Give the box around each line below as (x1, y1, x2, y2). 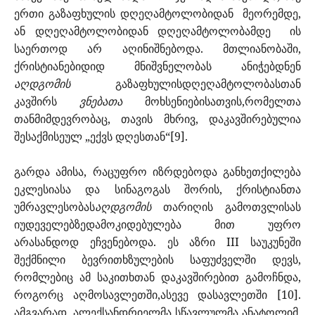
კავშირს (14, 94, 79, 110)
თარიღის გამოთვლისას (151, 199, 301, 215)
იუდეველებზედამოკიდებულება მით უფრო (14, 217, 301, 233)
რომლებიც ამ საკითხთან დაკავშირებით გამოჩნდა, (14, 269, 301, 285)
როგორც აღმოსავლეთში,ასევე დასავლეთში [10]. (14, 287, 301, 303)
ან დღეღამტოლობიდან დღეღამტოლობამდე (14, 23, 271, 39)
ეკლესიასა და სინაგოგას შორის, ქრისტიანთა (14, 181, 301, 198)
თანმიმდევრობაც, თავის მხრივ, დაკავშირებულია (14, 111, 301, 127)
